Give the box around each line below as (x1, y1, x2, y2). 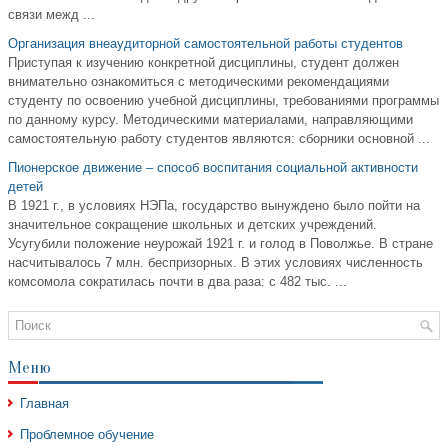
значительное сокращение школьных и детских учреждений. (8, 217, 377, 233)
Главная (20, 396, 69, 412)
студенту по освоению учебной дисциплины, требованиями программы (8, 93, 439, 109)
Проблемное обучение (20, 427, 154, 443)
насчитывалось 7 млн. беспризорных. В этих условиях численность (8, 255, 423, 271)
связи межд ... (8, 7, 95, 23)
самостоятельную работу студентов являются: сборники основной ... (8, 131, 430, 147)
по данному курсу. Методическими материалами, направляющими (8, 112, 413, 128)
